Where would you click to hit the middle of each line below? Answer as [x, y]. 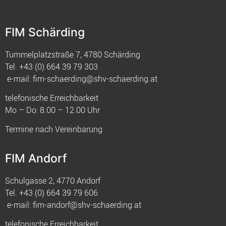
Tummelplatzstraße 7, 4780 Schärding [73, 54]
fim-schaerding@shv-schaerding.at [95, 78]
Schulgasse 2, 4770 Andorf [53, 180]
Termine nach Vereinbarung [54, 129]
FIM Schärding [45, 32]
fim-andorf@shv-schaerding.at [87, 205]
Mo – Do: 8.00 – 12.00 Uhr [52, 110]
